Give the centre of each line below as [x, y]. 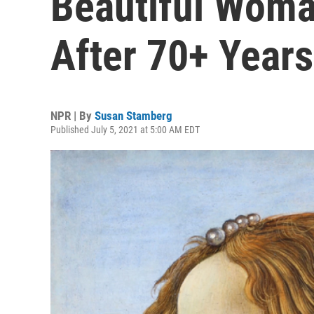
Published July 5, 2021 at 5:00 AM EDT [125, 130]
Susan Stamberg [134, 116]
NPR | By [73, 116]
